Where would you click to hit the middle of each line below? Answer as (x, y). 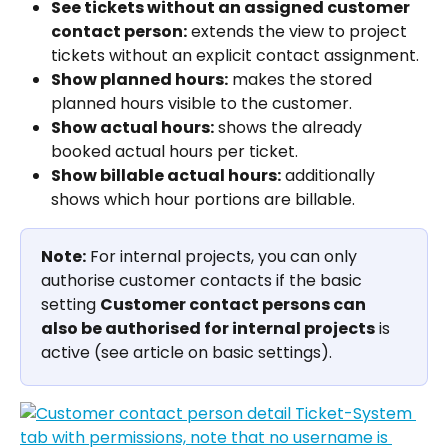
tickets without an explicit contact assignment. (235, 56)
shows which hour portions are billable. (203, 200)
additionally (330, 176)
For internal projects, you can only (223, 257)
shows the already (290, 128)
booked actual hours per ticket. (174, 152)
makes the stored (302, 80)
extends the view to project (299, 32)
